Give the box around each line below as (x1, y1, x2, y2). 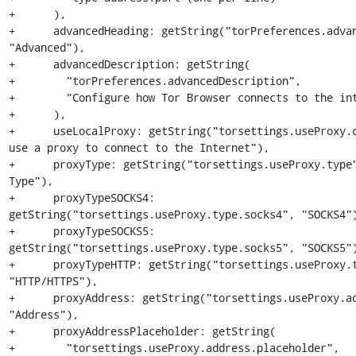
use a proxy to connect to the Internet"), (8, 140, 269, 155)
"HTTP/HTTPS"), (8, 273, 98, 288)
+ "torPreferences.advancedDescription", (8, 73, 301, 88)
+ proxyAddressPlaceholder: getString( (8, 323, 276, 339)
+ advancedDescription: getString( (8, 56, 250, 72)
